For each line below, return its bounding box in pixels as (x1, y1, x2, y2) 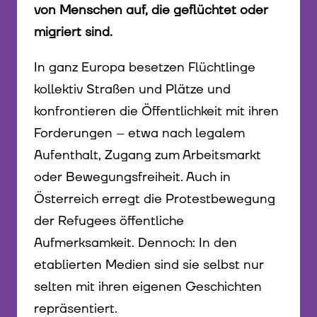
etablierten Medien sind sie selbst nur (34, 256, 264, 275)
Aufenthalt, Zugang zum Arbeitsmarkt (34, 146, 261, 165)
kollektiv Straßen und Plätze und (34, 81, 231, 99)
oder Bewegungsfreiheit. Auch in (34, 168, 231, 187)
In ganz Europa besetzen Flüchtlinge (34, 59, 255, 77)
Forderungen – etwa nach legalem (34, 125, 245, 143)
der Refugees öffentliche (34, 212, 184, 231)
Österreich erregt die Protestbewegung (34, 190, 275, 209)
